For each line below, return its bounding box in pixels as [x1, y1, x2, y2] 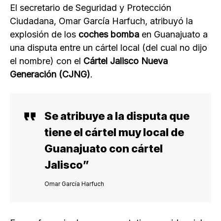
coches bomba [78, 29, 139, 40]
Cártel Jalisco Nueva [83, 56, 168, 67]
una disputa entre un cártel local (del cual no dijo [10, 42, 207, 53]
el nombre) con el [10, 56, 83, 67]
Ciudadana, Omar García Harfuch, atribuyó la [10, 16, 193, 27]
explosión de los [10, 29, 78, 40]
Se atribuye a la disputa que [44, 110, 189, 123]
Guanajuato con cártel [44, 142, 163, 155]
